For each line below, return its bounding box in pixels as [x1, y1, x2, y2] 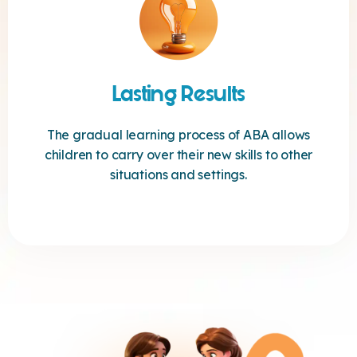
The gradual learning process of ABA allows [46, 127, 311, 143]
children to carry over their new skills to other [44, 147, 313, 163]
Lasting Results [112, 80, 245, 110]
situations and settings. [110, 167, 247, 183]
